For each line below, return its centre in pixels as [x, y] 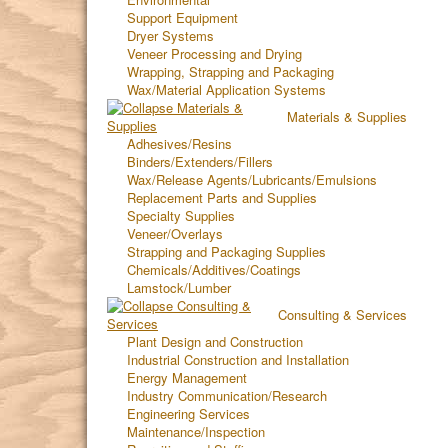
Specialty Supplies [181, 215]
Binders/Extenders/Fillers [200, 161]
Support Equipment [182, 17]
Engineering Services [188, 413]
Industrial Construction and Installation [238, 359]
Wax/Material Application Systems [226, 89]
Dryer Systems [170, 35]
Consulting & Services [342, 314]
